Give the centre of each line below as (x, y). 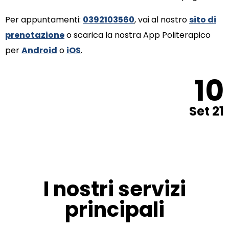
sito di (203, 20)
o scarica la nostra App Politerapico (139, 35)
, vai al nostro (162, 20)
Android (39, 51)
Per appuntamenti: (44, 20)
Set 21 (207, 111)
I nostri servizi (114, 189)
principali (114, 210)
